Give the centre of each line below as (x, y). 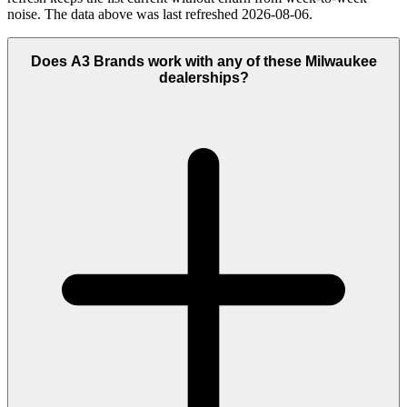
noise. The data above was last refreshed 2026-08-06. (160, 14)
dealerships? (203, 78)
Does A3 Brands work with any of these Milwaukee (203, 62)
